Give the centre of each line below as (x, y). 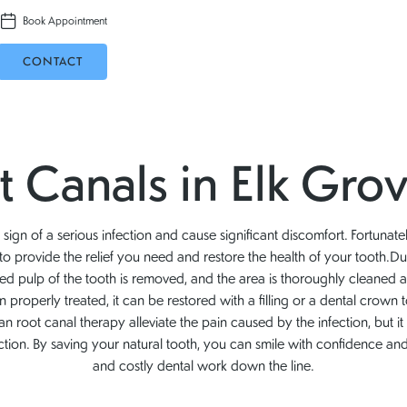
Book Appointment (65, 21)
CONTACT (52, 61)
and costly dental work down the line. (203, 365)
